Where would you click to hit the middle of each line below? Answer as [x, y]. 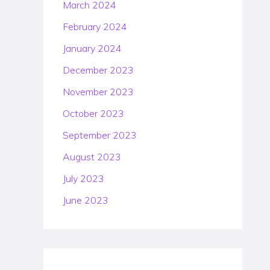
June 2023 [86, 200]
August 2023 [92, 157]
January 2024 [92, 48]
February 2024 [95, 27]
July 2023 [83, 178]
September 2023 [100, 135]
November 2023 [98, 92]
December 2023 [98, 70]
